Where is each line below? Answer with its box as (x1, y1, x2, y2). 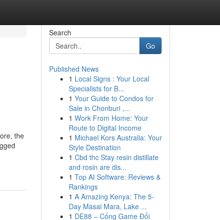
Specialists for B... (68, 83, 124, 93)
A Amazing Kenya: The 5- (74, 192, 154, 201)
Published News (49, 64, 99, 74)
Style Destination (68, 142, 121, 152)
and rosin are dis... (68, 162, 127, 172)
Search (49, 27, 71, 37)
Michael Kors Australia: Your (74, 133, 162, 142)
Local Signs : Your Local (74, 74, 149, 83)
